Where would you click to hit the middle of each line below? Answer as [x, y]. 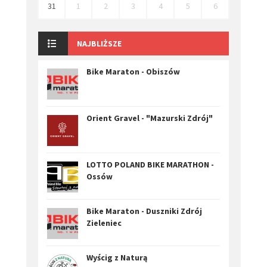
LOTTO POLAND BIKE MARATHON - [150, 165]
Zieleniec [104, 223]
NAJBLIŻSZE [99, 44]
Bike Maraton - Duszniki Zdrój [144, 211]
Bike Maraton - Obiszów [133, 72]
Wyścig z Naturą [117, 258]
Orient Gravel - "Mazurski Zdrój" [150, 118]
